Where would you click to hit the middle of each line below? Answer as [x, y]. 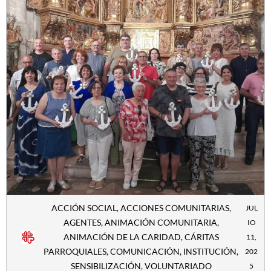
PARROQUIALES [75, 252]
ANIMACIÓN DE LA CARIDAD [122, 237]
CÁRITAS [201, 237]
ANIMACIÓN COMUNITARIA [161, 223]
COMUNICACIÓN [145, 252]
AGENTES [82, 223]
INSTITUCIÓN [210, 252]
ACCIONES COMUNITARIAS [175, 208]
